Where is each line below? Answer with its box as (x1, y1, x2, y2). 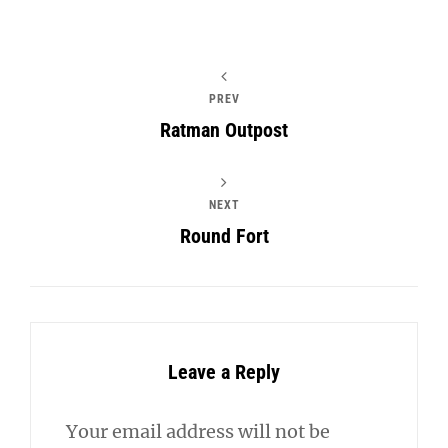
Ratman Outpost (160, 117, 288, 142)
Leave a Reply (168, 359, 280, 384)
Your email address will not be (66, 419, 330, 443)
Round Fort (179, 223, 269, 248)
